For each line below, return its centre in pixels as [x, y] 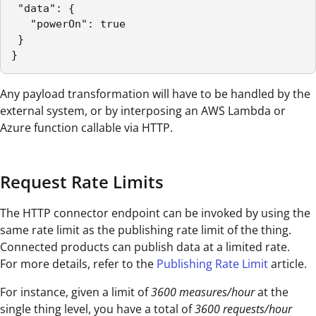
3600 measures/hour [203, 292]
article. [287, 264]
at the [272, 292]
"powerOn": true [68, 24]
